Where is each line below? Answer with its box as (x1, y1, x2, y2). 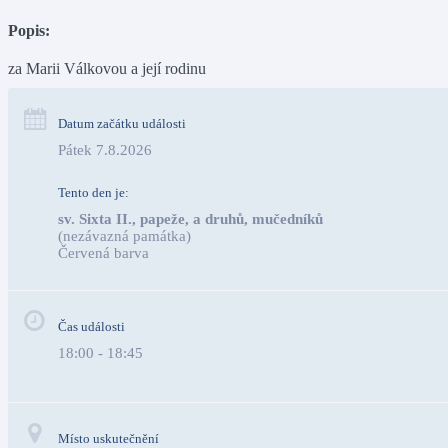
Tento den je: (58, 185, 129, 200)
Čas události (58, 319, 125, 334)
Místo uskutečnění (58, 431, 159, 446)
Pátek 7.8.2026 (58, 142, 152, 158)
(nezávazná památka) (58, 228, 191, 244)
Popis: (8, 22, 50, 39)
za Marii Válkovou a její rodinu (8, 60, 206, 77)
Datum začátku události (58, 116, 186, 131)
